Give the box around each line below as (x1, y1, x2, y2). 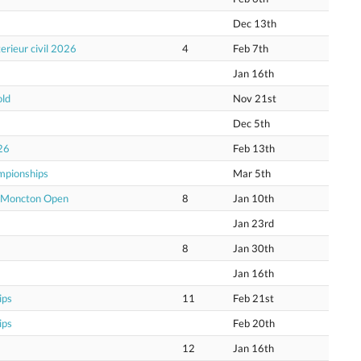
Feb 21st (233, 292, 274, 305)
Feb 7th (233, 42, 268, 55)
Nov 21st (233, 92, 276, 105)
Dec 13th (233, 17, 276, 30)
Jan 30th (233, 242, 274, 255)
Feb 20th (233, 317, 275, 330)
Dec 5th (233, 117, 270, 130)
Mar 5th (233, 167, 271, 180)
